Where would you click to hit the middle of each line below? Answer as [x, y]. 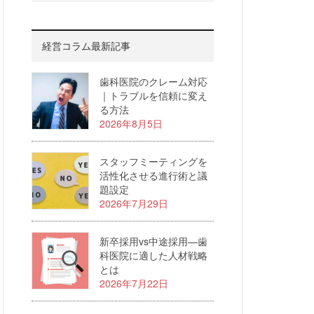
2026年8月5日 [131, 123]
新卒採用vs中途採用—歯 [153, 241]
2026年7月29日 [134, 203]
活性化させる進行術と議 [153, 175]
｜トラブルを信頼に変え [153, 95]
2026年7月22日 [134, 283]
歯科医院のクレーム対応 [153, 81]
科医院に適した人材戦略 [153, 255]
